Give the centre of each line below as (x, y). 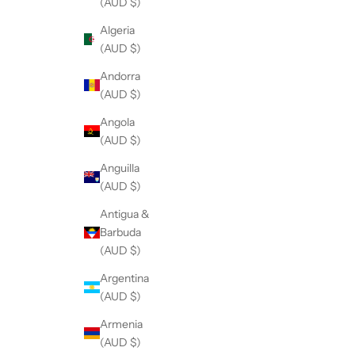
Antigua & (125, 214)
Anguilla (120, 168)
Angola (117, 122)
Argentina (124, 278)
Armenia (121, 324)
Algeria (117, 30)
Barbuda (120, 232)
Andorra (120, 76)
